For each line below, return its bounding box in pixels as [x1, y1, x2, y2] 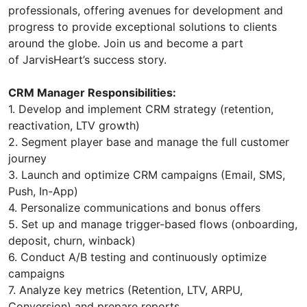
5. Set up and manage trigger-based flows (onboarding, [8, 217, 297, 231]
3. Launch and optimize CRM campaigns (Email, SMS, [8, 167, 285, 182]
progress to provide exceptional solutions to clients [8, 19, 277, 34]
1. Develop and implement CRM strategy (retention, [8, 101, 273, 116]
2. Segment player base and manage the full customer [8, 134, 289, 149]
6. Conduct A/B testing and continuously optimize [8, 249, 267, 264]
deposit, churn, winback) [8, 233, 136, 247]
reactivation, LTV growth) [8, 118, 140, 132]
